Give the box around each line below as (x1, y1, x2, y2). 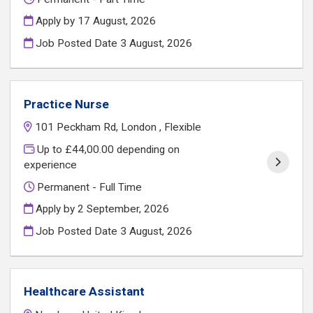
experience (24, 158, 78, 171)
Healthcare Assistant (24, 284, 145, 299)
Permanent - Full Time (34, 180, 143, 194)
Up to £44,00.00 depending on (34, 143, 180, 156)
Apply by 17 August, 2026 (33, 15, 156, 28)
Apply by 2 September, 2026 (33, 203, 170, 216)
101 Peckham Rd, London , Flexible (35, 121, 202, 134)
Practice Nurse (24, 96, 110, 111)
